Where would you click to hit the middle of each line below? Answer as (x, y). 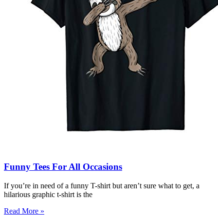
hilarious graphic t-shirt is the (48, 194)
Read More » (24, 211)
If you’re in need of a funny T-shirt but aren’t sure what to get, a (102, 185)
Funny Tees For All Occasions (63, 167)
